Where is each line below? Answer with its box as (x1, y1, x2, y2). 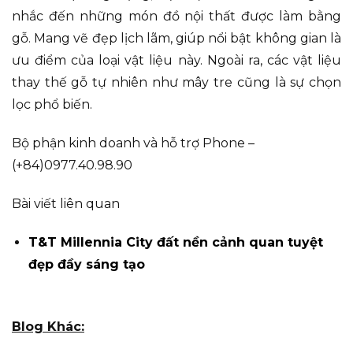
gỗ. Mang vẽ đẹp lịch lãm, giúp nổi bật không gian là (12, 31, 341, 46)
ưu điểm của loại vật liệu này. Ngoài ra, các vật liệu (12, 53, 341, 69)
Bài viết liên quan (12, 195, 120, 211)
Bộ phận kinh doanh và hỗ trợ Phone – (12, 136, 255, 151)
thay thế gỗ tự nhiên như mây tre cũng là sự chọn (12, 75, 341, 91)
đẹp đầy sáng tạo (28, 256, 145, 272)
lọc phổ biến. (12, 97, 92, 113)
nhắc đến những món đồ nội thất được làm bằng (12, 9, 341, 24)
